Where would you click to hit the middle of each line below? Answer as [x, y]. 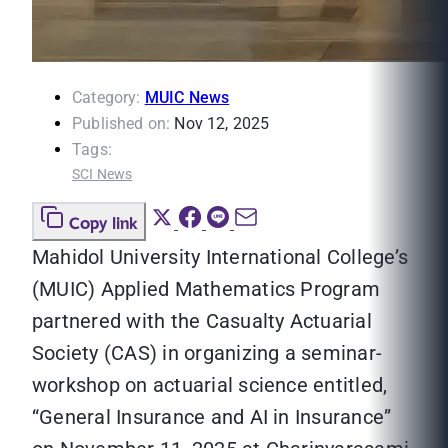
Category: [106, 98]
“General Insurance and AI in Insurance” [212, 417]
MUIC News [187, 98]
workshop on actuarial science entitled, [210, 385]
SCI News [102, 174]
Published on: [121, 124]
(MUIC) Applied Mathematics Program [206, 289]
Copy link [103, 224]
